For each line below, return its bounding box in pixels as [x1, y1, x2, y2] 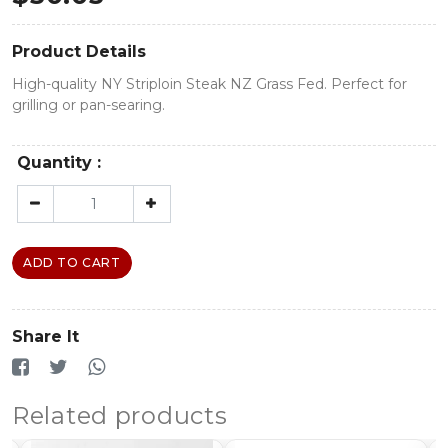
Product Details [12, 42, 146, 62]
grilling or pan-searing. [12, 96, 165, 115]
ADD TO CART [23, 254, 121, 270]
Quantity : [17, 153, 101, 173]
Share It [12, 326, 79, 346]
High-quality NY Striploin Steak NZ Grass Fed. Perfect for [12, 75, 407, 94]
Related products [12, 400, 228, 430]
